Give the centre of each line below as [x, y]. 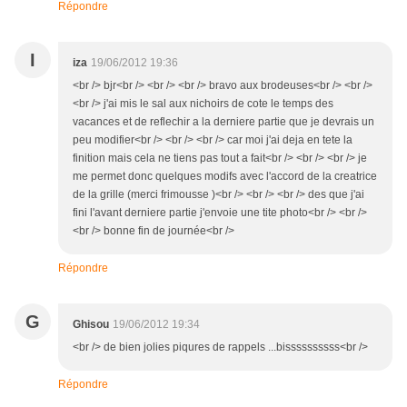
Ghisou [91, 325]
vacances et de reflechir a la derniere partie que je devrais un [223, 122]
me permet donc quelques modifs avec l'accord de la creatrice [225, 177]
